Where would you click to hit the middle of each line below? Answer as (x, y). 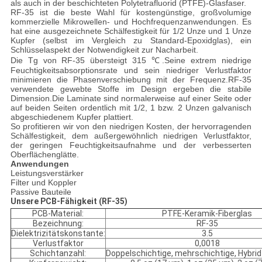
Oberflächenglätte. (44, 155)
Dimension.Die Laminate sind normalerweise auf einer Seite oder (131, 99)
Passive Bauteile (41, 192)
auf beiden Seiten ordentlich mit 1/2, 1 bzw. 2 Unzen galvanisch (131, 108)
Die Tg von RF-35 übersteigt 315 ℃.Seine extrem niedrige (131, 61)
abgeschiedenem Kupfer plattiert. (72, 117)
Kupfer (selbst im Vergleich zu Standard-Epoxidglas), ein (131, 41)
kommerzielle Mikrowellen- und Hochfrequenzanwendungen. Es (131, 22)
